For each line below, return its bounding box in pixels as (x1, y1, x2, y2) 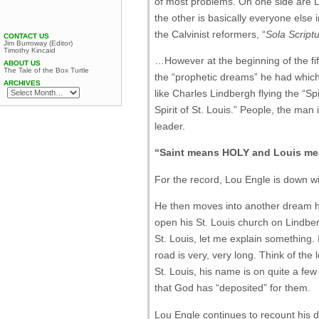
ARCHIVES (4, 79, 41, 87)
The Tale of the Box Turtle (4, 66, 89, 74)
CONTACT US (4, 32, 49, 40)
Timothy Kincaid (4, 46, 56, 54)
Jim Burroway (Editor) (4, 39, 73, 47)
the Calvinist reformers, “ (155, 28, 266, 40)
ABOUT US (4, 59, 41, 67)
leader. (155, 120, 185, 132)
